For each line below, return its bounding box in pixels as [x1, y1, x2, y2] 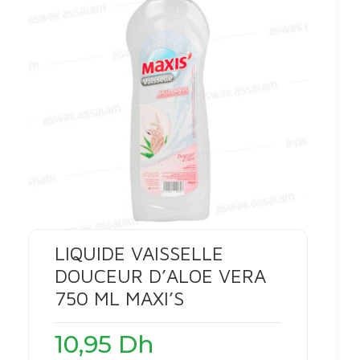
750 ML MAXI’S [55, 286, 184, 309]
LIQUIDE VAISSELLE [55, 241, 223, 264]
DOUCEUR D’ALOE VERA [55, 264, 266, 287]
